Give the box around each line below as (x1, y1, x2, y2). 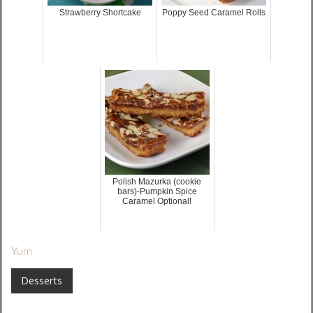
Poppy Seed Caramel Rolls (162, 8, 265, 18)
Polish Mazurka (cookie (112, 177, 201, 187)
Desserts (21, 273, 63, 287)
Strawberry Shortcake (59, 8, 141, 18)
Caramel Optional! (122, 196, 191, 207)
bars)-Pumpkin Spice (117, 187, 197, 197)
